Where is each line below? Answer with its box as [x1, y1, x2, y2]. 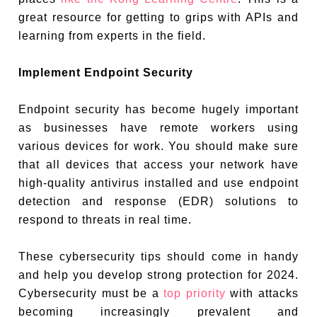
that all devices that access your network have [18, 158, 299, 171]
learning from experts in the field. [18, 29, 207, 42]
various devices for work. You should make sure [18, 139, 299, 152]
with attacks [225, 287, 299, 299]
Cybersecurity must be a [18, 287, 164, 299]
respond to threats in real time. [18, 213, 192, 226]
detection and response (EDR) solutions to [18, 195, 299, 207]
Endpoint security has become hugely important [18, 103, 299, 115]
